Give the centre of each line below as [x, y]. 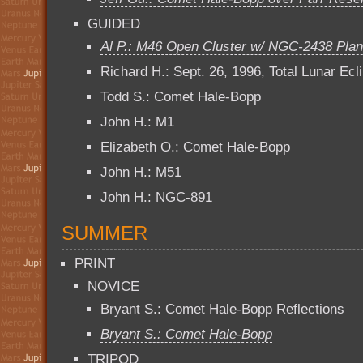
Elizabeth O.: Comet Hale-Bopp [195, 147]
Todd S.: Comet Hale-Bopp [181, 97]
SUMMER [105, 233]
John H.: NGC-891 [156, 197]
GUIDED [114, 24]
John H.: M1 [137, 122]
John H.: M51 [141, 172]
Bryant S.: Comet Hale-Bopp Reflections [222, 309]
